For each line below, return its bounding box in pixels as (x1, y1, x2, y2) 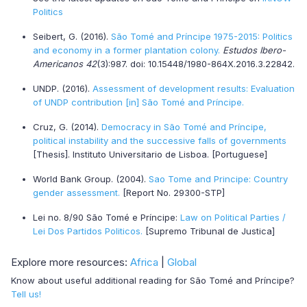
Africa (130, 256, 158, 269)
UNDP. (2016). (33, 83, 93, 94)
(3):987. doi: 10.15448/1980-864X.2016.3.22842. (97, 58, 295, 69)
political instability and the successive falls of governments (33, 135, 286, 146)
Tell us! (11, 288, 41, 299)
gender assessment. (33, 187, 120, 198)
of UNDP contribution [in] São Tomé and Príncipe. (33, 97, 244, 108)
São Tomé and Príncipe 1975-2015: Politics (111, 31, 293, 42)
